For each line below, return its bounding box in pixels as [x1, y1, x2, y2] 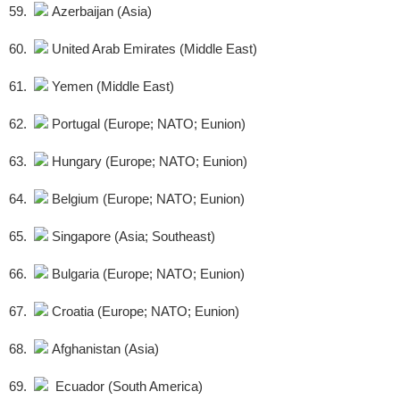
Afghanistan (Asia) [48, 341, 159, 357]
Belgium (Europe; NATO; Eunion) [48, 191, 245, 207]
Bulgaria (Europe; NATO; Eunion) [48, 266, 245, 282]
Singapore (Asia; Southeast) [48, 229, 215, 245]
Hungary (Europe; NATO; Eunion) [48, 154, 247, 170]
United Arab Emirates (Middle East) [48, 41, 257, 57]
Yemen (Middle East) [48, 79, 174, 95]
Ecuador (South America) [48, 379, 203, 395]
